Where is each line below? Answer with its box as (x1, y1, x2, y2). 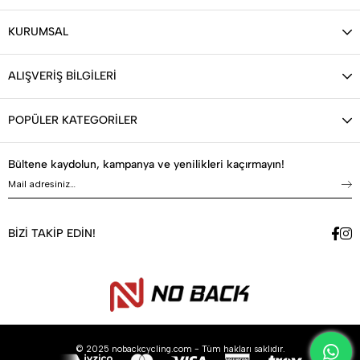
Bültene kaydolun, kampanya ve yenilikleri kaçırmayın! (8, 157, 284, 171)
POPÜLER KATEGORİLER (8, 112, 137, 127)
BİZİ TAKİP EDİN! (8, 226, 96, 240)
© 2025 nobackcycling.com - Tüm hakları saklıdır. (75, 343, 285, 354)
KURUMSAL (8, 24, 68, 39)
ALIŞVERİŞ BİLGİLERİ (8, 68, 117, 83)
